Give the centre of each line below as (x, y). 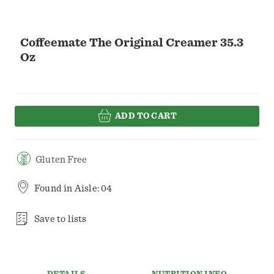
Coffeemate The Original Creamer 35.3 (132, 43)
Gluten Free (61, 160)
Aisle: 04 (93, 189)
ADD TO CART (146, 116)
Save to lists (61, 219)
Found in (54, 189)
